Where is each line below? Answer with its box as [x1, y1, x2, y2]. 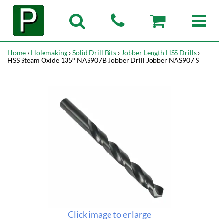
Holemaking [31, 48, 67, 57]
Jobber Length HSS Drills [121, 48, 197, 57]
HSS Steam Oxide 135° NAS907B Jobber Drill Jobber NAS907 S [7, 56, 199, 64]
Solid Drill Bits [72, 48, 116, 57]
